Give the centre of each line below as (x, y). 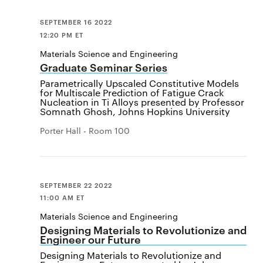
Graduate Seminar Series (104, 66)
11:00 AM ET (62, 197)
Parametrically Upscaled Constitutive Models (139, 83)
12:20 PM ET (62, 34)
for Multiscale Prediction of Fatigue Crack (132, 92)
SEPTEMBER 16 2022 (76, 22)
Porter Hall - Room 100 (85, 130)
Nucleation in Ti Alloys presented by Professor (142, 102)
